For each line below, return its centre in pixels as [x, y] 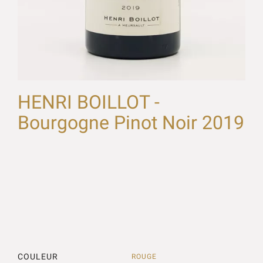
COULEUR [38, 257]
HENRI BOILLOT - [89, 102]
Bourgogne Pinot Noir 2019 [131, 123]
